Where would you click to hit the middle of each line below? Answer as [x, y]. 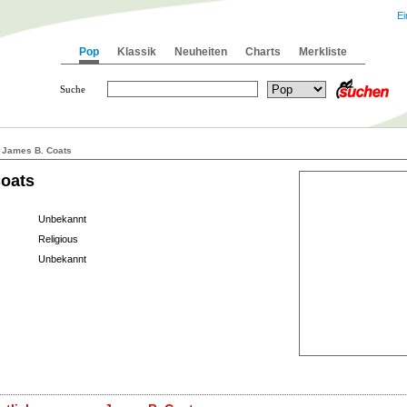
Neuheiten [201, 52]
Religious [58, 239]
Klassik [137, 52]
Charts [263, 52]
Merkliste [323, 52]
